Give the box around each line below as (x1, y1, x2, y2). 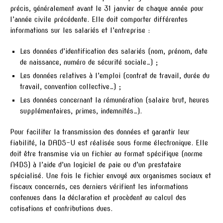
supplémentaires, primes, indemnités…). (20, 107, 142, 115)
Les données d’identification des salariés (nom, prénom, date (20, 47, 208, 56)
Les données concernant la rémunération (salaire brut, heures (20, 96, 209, 105)
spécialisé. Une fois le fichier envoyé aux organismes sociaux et (10, 172, 211, 180)
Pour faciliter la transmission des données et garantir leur (10, 128, 190, 136)
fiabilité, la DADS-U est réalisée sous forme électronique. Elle (10, 139, 208, 147)
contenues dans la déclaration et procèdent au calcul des (10, 194, 186, 202)
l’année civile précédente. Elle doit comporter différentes (10, 15, 188, 24)
